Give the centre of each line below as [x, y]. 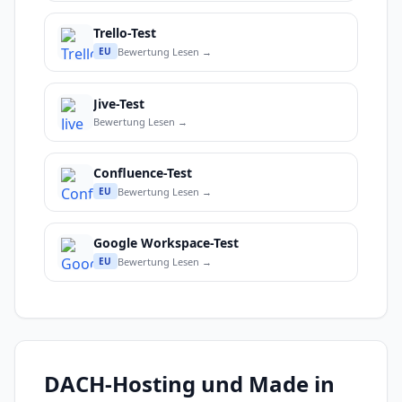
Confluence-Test [143, 173]
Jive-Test [119, 103]
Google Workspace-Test [166, 243]
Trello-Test [125, 33]
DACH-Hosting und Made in [189, 384]
